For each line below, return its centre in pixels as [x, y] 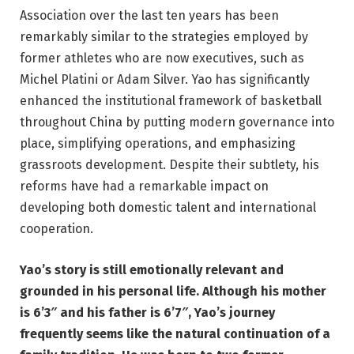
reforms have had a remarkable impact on [144, 186]
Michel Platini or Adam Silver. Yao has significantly [165, 80]
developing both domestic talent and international [168, 208]
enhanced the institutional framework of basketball [171, 101]
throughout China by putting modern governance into [177, 122]
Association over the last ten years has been [149, 16]
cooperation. [56, 229]
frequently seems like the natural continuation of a [175, 333]
